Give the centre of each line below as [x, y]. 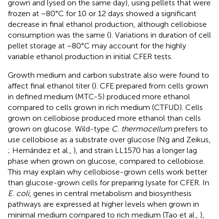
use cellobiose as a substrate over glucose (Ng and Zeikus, [109, 139]
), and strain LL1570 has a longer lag [135, 150]
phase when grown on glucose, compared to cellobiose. [106, 161]
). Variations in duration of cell [160, 35]
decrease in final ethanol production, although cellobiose [107, 24]
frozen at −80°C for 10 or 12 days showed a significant [102, 13]
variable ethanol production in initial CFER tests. [90, 56]
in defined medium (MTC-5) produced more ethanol [99, 96]
